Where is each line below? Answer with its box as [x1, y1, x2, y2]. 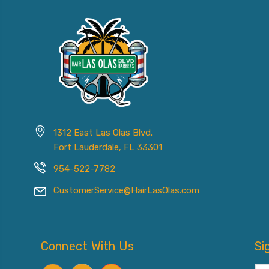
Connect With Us [40, 238, 134, 253]
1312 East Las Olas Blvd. [53, 127, 153, 138]
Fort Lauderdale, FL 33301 [53, 141, 162, 153]
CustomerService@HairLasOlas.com [53, 184, 199, 196]
